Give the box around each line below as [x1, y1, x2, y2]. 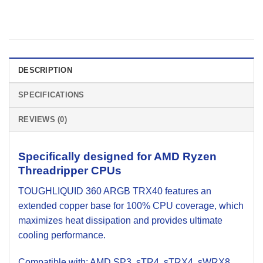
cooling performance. [18, 230, 106, 240]
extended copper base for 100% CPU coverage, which [18, 200, 244, 211]
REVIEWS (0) [18, 115, 67, 124]
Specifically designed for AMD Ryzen [18, 150, 217, 163]
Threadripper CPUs [18, 164, 122, 177]
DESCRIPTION [18, 66, 72, 75]
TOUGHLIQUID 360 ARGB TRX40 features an [18, 186, 211, 196]
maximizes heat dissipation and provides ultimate [18, 215, 222, 225]
